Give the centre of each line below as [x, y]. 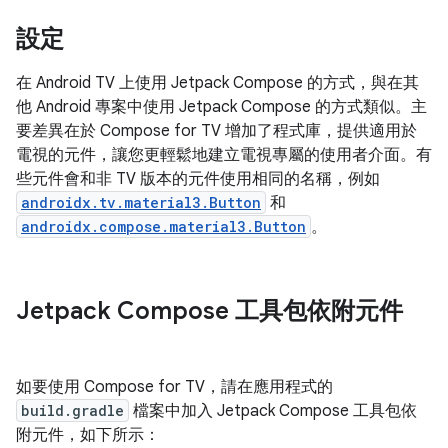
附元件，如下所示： [88, 435]
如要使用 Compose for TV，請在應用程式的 [174, 387]
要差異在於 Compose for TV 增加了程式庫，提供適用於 [216, 131]
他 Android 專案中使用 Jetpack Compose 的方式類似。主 [221, 107]
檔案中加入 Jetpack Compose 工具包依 [273, 411]
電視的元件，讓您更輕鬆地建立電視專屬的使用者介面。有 [224, 155]
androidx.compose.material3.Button [163, 226]
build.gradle [72, 410]
